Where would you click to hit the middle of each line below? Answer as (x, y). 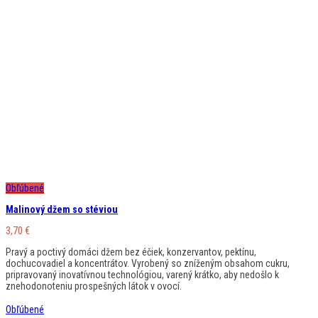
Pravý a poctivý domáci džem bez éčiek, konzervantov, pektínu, (131, 252)
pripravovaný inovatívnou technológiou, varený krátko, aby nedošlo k (142, 274)
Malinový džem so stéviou (62, 209)
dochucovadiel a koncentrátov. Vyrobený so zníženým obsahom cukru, (148, 263)
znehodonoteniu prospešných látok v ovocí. (94, 286)
